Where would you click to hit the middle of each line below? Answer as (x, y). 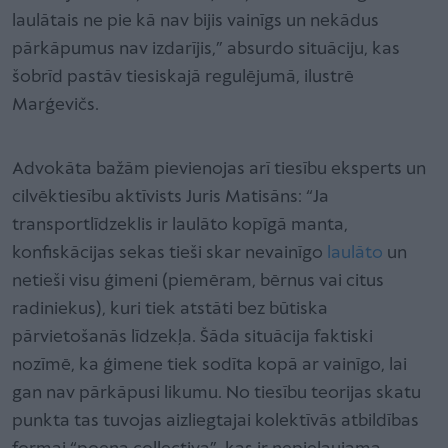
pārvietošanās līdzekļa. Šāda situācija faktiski (192, 337)
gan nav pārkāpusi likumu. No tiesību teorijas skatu (216, 393)
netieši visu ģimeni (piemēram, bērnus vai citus (198, 281)
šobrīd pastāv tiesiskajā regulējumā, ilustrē (183, 77)
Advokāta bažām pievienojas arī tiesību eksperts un (219, 169)
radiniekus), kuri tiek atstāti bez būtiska (170, 309)
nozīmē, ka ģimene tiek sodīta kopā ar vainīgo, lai (209, 365)
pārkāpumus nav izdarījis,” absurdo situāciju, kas (206, 49)
